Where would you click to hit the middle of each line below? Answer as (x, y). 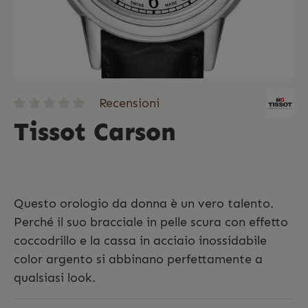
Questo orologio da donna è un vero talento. (144, 203)
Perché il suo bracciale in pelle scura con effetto (151, 222)
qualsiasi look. (55, 277)
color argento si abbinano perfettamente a (138, 259)
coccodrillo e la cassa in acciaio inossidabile (140, 240)
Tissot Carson (95, 131)
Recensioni (129, 103)
